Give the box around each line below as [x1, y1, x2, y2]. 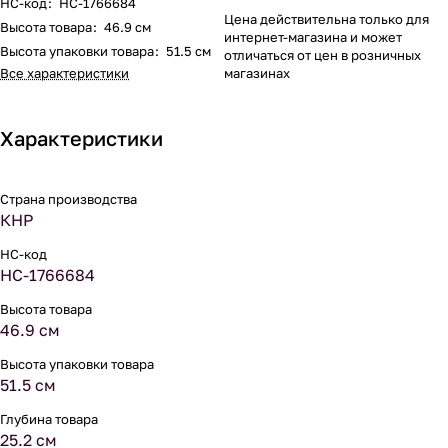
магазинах [224, 65, 290, 81]
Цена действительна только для [224, 11, 429, 27]
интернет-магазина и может [224, 29, 402, 45]
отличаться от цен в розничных [224, 47, 421, 63]
